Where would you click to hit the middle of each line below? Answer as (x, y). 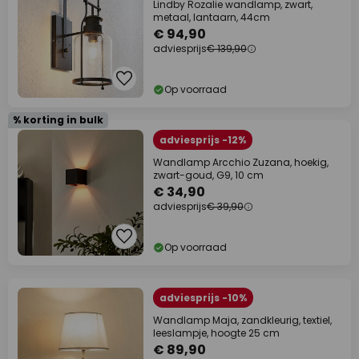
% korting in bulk (58, 120)
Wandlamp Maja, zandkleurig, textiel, (242, 320)
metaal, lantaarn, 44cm (212, 17)
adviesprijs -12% (203, 140)
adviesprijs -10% (203, 298)
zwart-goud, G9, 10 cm (208, 175)
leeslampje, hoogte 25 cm (216, 333)
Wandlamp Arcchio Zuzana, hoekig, (241, 162)
